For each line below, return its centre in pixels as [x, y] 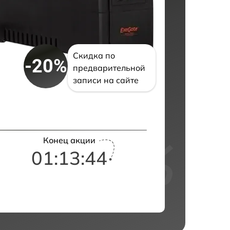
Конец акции [69, 140]
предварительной [109, 68]
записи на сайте [106, 80]
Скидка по [94, 56]
